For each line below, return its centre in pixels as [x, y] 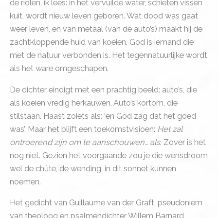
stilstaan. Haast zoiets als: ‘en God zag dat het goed [103, 116]
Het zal [170, 129]
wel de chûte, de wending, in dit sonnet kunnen [93, 168]
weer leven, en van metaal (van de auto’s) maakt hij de [106, 29]
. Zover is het [183, 142]
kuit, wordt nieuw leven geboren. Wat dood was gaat [104, 16]
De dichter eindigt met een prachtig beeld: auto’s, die [103, 90]
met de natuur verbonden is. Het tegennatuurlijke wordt [109, 55]
